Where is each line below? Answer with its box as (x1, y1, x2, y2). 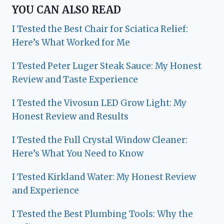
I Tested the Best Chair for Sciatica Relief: (12, 23, 188, 35)
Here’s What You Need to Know (12, 148, 143, 159)
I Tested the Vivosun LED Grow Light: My (12, 97, 186, 109)
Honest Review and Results (12, 111, 128, 122)
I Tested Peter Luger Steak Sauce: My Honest (12, 60, 201, 72)
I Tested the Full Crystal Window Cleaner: (12, 134, 187, 146)
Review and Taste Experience (12, 74, 138, 85)
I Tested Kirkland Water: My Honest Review (12, 171, 196, 183)
